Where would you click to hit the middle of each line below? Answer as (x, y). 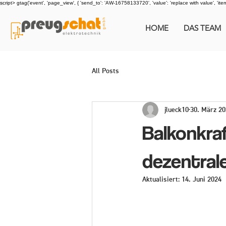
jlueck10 (177, 110)
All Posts (105, 71)
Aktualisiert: (162, 180)
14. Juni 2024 (202, 180)
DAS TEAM (202, 28)
